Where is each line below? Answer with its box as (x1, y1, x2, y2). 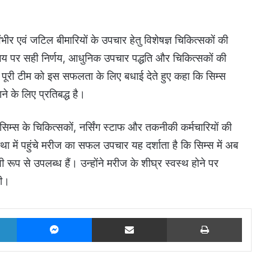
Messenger (91, 212, 134, 222)
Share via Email (166, 212, 186, 222)
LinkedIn (16, 212, 47, 222)
